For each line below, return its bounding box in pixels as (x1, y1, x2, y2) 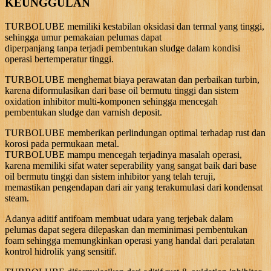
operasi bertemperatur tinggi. (5, 53, 114, 64)
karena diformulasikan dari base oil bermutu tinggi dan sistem (5, 85, 238, 96)
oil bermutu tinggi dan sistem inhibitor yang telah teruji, (5, 171, 215, 181)
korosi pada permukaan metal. (5, 138, 119, 149)
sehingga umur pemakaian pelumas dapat (5, 31, 162, 42)
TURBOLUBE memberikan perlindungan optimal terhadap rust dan (5, 127, 266, 138)
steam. (5, 192, 29, 203)
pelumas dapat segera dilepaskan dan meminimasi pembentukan (5, 224, 247, 235)
